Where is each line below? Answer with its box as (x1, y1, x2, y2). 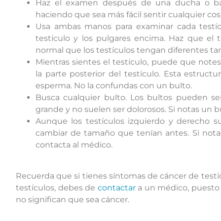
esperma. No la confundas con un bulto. (36, 81, 192, 91)
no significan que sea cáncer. (16, 194, 129, 204)
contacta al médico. (36, 140, 112, 150)
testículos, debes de (16, 183, 98, 192)
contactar (97, 183, 136, 192)
